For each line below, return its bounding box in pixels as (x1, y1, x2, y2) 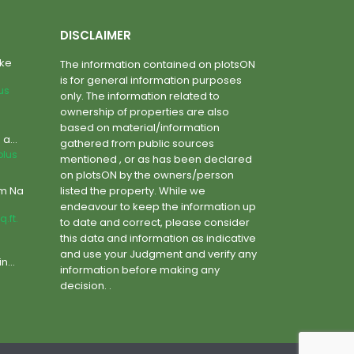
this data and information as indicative (60, 231, 256, 246)
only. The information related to (60, 88, 220, 104)
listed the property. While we (60, 183, 205, 198)
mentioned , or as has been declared (60, 152, 252, 167)
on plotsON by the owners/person (60, 168, 234, 183)
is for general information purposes (60, 73, 242, 88)
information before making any (60, 262, 220, 277)
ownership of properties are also (60, 104, 229, 119)
